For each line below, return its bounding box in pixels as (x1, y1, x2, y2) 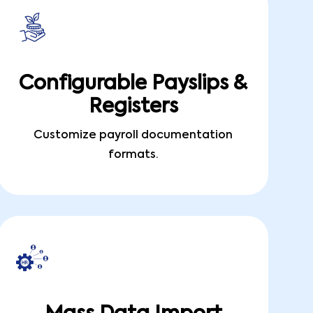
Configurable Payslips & (19, 74, 248, 94)
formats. (108, 150, 159, 161)
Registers (88, 97, 178, 117)
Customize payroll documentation (34, 130, 233, 141)
